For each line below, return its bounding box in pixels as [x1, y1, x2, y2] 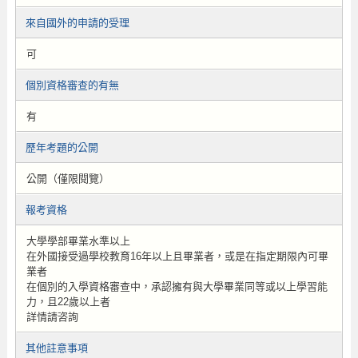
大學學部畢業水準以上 [26, 235, 130, 247]
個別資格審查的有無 [25, 79, 119, 91]
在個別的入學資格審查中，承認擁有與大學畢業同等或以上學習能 [26, 280, 328, 292]
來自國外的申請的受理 [25, 17, 129, 29]
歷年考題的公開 [25, 141, 98, 153]
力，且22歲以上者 [26, 296, 110, 308]
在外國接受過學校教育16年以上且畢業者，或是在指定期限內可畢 [26, 250, 328, 262]
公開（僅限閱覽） [26, 173, 109, 185]
